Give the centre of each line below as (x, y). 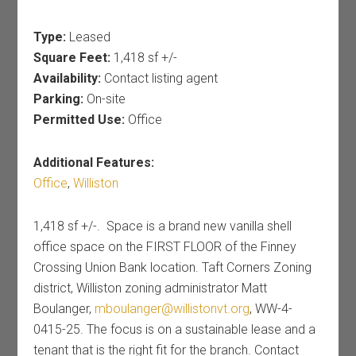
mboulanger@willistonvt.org (172, 309)
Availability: (68, 78)
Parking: (59, 99)
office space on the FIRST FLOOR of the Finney (165, 247)
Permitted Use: (79, 120)
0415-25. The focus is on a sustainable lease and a (175, 329)
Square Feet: (72, 58)
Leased (89, 37)
